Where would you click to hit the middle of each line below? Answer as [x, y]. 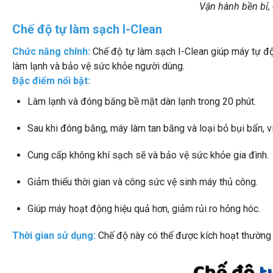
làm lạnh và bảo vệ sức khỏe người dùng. [98, 66]
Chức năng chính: [53, 51]
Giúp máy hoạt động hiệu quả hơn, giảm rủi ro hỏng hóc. [144, 209]
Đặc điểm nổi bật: [51, 81]
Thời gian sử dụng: [55, 236]
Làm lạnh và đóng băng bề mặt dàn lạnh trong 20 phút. [142, 101]
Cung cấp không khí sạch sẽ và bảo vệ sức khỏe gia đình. [148, 155]
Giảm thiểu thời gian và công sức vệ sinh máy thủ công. [143, 182]
